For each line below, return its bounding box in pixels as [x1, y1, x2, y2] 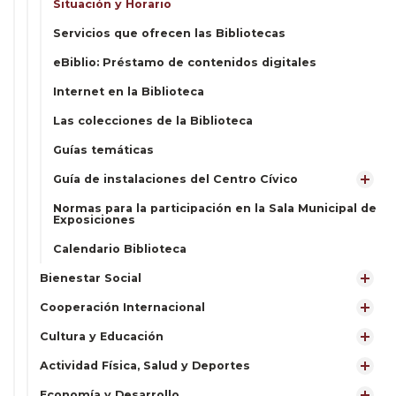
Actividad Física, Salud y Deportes [40, 359, 250, 372]
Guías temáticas [53, 143, 154, 156]
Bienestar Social [40, 271, 141, 285]
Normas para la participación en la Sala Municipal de [53, 202, 377, 215]
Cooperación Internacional [40, 301, 205, 314]
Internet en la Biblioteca [53, 85, 204, 98]
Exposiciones [53, 213, 135, 226]
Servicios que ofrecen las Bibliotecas [53, 27, 286, 40]
